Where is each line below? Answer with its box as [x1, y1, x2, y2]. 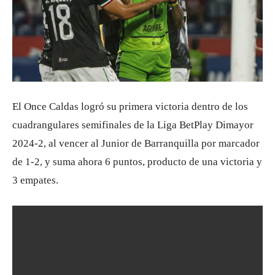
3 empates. [12, 174, 58, 187]
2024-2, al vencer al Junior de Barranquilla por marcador [12, 137, 260, 150]
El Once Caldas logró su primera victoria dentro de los [12, 101, 248, 113]
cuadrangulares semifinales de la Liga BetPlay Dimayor [12, 119, 254, 131]
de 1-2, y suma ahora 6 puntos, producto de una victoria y [12, 156, 262, 168]
